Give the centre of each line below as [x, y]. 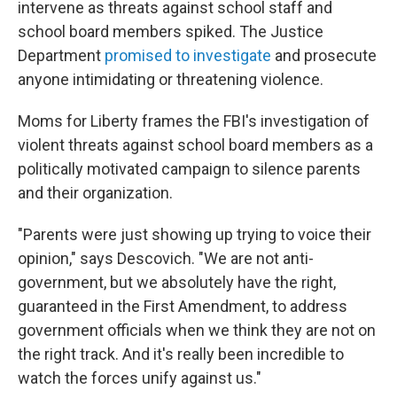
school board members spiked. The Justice [171, 31]
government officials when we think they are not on [197, 330]
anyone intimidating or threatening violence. [171, 79]
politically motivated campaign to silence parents [189, 169]
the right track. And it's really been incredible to [181, 354]
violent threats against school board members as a [195, 145]
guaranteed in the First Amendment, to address [183, 306]
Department [61, 55]
